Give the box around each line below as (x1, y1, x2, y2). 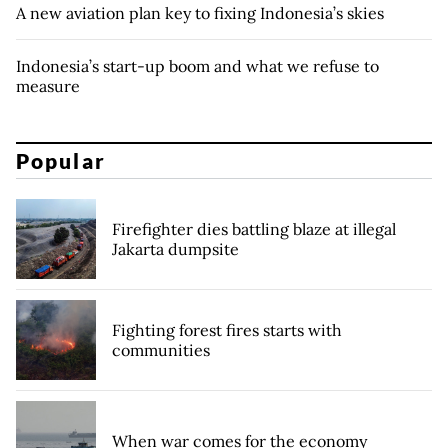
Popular (16, 148, 106, 174)
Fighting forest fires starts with (112, 320, 342, 341)
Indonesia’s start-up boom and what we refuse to (16, 55, 379, 76)
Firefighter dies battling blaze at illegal (112, 219, 396, 240)
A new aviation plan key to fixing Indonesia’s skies (16, 2, 384, 23)
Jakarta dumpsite (112, 239, 239, 260)
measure (16, 75, 80, 96)
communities (112, 340, 210, 361)
